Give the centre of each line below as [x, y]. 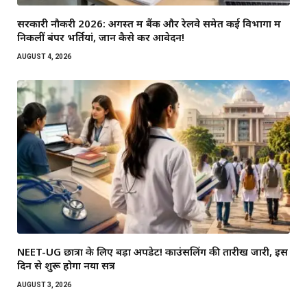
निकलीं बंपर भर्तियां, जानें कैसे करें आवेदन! [101, 37]
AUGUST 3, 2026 [44, 285]
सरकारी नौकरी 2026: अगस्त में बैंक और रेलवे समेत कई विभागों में [149, 24]
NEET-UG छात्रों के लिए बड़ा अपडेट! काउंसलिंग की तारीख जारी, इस [152, 252]
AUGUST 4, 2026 [44, 57]
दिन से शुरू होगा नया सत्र [66, 266]
